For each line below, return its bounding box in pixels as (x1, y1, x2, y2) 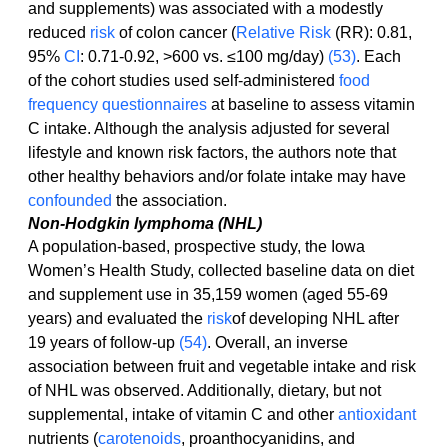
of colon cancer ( (115, 24, 236, 42)
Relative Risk (236, 24, 331, 42)
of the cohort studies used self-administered (28, 72, 339, 90)
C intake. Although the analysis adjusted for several (28, 120, 394, 138)
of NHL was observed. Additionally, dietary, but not (28, 382, 385, 400)
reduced (28, 24, 90, 42)
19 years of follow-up (28, 334, 179, 352)
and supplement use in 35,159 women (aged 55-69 (28, 286, 392, 304)
